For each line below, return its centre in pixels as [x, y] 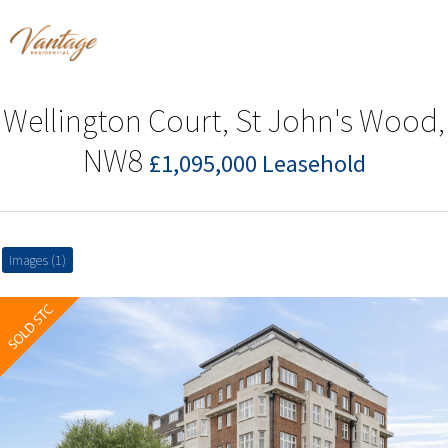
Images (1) [37, 259]
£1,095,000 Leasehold [257, 163]
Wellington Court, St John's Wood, [224, 120]
